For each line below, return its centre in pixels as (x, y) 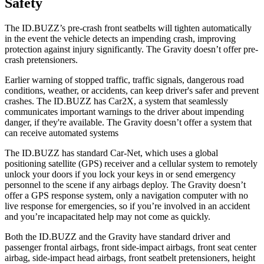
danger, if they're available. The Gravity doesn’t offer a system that (128, 122)
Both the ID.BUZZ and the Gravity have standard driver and (118, 236)
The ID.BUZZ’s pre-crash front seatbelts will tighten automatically (128, 28)
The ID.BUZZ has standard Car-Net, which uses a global (111, 153)
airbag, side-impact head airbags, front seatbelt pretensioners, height (130, 258)
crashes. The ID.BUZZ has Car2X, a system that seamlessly (116, 101)
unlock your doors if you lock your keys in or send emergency (120, 174)
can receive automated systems (62, 133)
